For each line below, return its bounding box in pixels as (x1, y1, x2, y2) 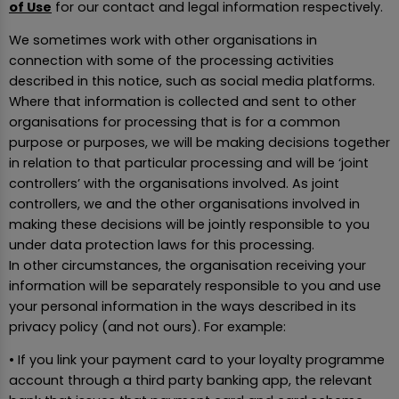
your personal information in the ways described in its (9, 297, 356, 315)
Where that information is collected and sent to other (9, 92, 356, 110)
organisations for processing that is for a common (9, 112, 340, 131)
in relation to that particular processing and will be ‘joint (9, 153, 369, 172)
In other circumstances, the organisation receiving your (9, 256, 366, 274)
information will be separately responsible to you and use (9, 276, 381, 295)
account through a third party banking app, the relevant (9, 371, 372, 390)
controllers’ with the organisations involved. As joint (9, 174, 339, 192)
